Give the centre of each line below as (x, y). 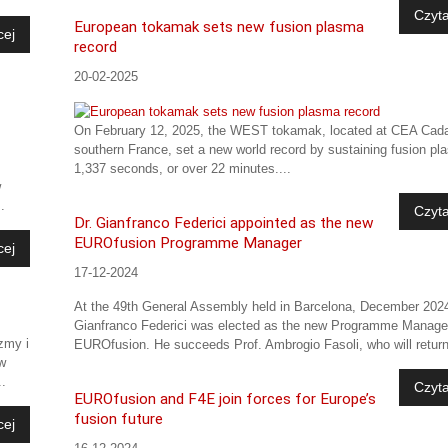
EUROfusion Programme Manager (188, 243)
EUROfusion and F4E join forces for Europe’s (225, 399)
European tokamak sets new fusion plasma (219, 27)
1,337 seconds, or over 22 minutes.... (183, 169)
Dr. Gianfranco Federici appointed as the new (224, 223)
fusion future (119, 419)
